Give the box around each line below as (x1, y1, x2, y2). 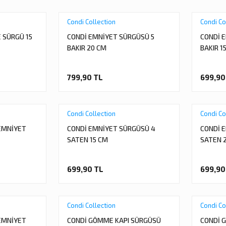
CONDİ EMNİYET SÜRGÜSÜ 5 (67, 32, 154, 41)
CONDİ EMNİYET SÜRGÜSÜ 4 (67, 124, 155, 133)
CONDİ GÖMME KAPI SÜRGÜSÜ (67, 216, 161, 224)
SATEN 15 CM (67, 135, 108, 144)
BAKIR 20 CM (67, 43, 106, 52)
